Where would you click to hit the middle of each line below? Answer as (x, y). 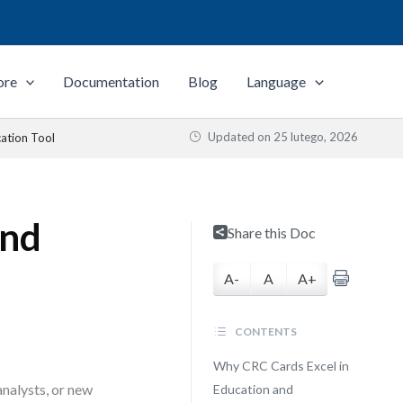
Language (277, 81)
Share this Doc (271, 233)
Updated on (239, 137)
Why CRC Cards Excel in (281, 366)
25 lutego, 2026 (316, 137)
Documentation (112, 81)
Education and (253, 389)
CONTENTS (264, 331)
